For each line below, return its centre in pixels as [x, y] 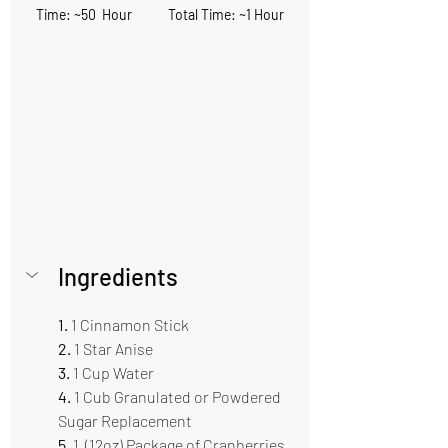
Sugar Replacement [126, 420]
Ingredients [128, 276]
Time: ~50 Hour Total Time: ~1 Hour [160, 14]
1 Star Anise [113, 348]
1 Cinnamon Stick [137, 324]
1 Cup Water [118, 372]
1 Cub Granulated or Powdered [177, 396]
